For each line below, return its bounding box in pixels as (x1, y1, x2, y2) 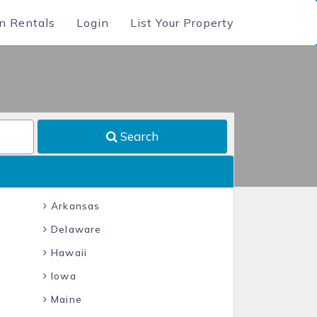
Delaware (47, 223, 102, 236)
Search (117, 129, 159, 144)
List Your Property (130, 16, 234, 30)
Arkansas (47, 200, 100, 212)
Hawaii (47, 246, 88, 259)
